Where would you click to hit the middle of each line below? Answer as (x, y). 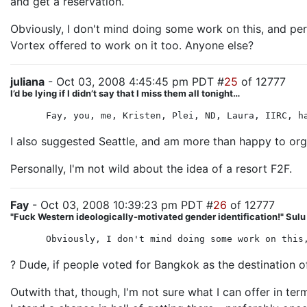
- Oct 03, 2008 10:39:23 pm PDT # (121, 205)
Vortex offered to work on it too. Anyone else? (132, 45)
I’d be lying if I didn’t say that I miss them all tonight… (125, 93)
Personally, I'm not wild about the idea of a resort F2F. (151, 169)
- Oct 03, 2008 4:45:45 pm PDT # (134, 82)
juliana (27, 82)
